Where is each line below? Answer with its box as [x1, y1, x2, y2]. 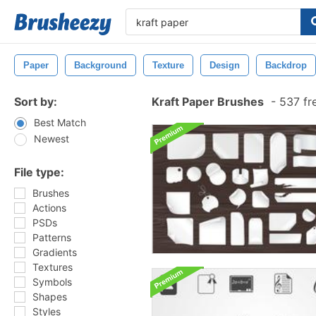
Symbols [32, 276, 72, 288]
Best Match [34, 116, 86, 128]
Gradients [32, 246, 77, 258]
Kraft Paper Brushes [152, 95, 264, 109]
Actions [32, 202, 66, 214]
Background [74, 60, 127, 71]
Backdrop [265, 60, 307, 71]
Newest [34, 133, 69, 145]
